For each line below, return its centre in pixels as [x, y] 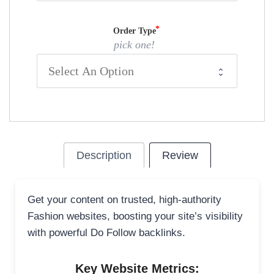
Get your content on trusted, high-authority [124, 200]
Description [104, 156]
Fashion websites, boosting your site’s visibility [135, 217]
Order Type [134, 31]
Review [180, 156]
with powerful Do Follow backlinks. [106, 233]
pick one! [134, 45]
